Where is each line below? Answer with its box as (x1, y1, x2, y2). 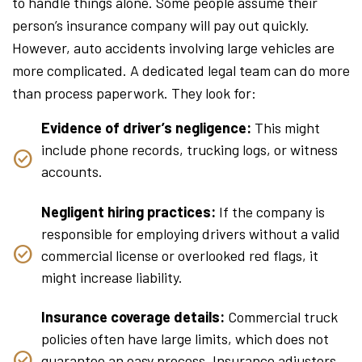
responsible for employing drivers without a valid (41, 224, 340, 242)
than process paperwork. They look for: (12, 84, 256, 103)
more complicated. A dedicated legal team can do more (12, 61, 350, 80)
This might (251, 119, 320, 137)
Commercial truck (225, 308, 338, 326)
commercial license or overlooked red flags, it (41, 246, 318, 264)
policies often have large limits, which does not (41, 330, 329, 348)
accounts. (41, 162, 103, 181)
